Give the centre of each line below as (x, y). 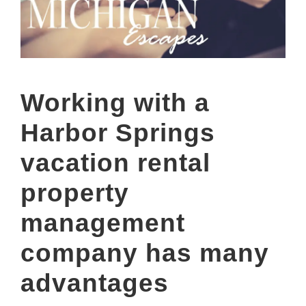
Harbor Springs (118, 133)
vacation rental (115, 163)
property (75, 193)
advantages (95, 283)
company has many (145, 253)
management (103, 223)
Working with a (115, 103)
